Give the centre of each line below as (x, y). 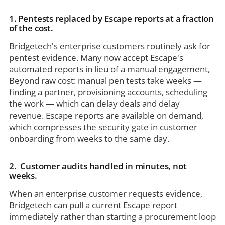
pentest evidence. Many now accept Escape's (96, 58)
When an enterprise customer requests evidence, (105, 194)
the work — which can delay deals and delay (94, 104)
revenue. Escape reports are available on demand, (106, 116)
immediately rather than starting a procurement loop (112, 217)
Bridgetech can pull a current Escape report (93, 205)
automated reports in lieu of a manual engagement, (109, 69)
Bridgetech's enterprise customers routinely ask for (109, 46)
